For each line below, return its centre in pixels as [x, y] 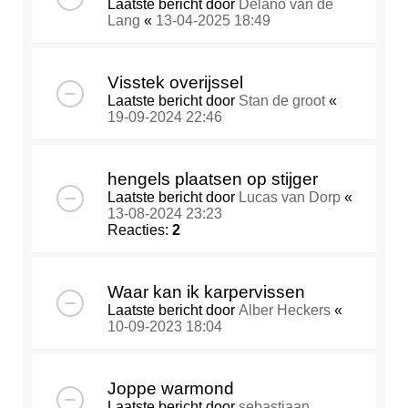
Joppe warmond [171, 389]
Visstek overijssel [175, 83]
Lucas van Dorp [290, 198]
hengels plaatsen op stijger [213, 179]
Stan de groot [282, 101]
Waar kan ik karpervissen [206, 292]
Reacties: [140, 230]
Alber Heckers [285, 311]
